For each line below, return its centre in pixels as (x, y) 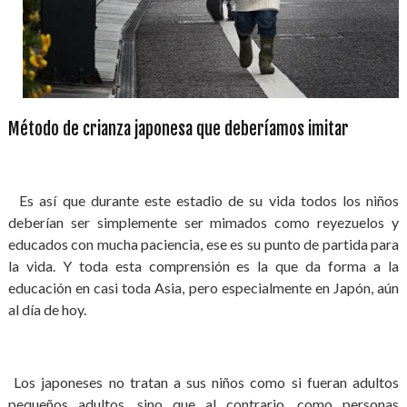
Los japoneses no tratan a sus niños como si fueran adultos (203, 382)
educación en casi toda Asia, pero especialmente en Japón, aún (203, 288)
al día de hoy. (48, 309)
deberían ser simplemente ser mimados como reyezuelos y (203, 222)
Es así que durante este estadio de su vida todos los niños (203, 200)
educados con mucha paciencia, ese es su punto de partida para (203, 244)
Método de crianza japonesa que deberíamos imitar (178, 129)
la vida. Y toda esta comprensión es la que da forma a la (203, 266)
